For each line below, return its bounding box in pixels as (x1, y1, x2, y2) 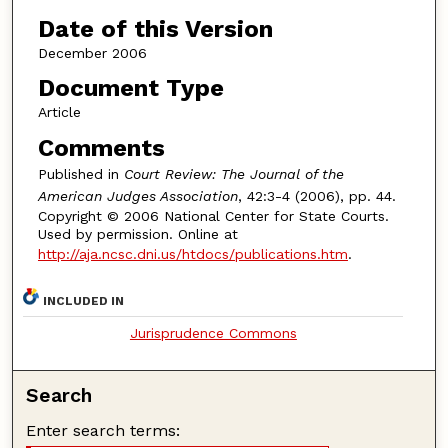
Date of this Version (37, 14, 273, 43)
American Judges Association (37, 187, 238, 204)
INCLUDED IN (43, 293, 125, 308)
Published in (37, 165, 124, 182)
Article (37, 104, 81, 121)
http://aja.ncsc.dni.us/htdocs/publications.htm (37, 245, 348, 262)
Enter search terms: (26, 420, 181, 440)
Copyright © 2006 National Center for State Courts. (37, 207, 389, 224)
